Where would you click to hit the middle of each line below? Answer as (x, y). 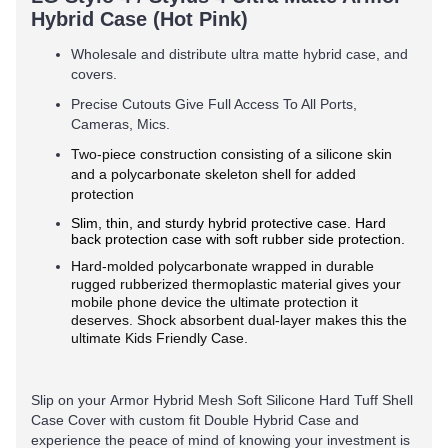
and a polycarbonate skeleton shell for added (213, 174)
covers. (96, 74)
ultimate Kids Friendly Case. (159, 338)
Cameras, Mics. (122, 124)
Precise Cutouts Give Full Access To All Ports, (214, 104)
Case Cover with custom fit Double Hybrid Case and (195, 420)
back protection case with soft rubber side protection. (238, 239)
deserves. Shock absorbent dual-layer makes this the (239, 320)
